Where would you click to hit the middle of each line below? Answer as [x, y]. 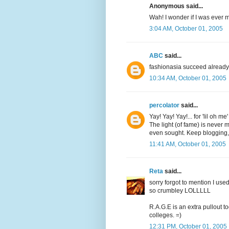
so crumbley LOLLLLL [180, 190]
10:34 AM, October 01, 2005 [188, 78]
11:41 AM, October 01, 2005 [188, 144]
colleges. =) [165, 215]
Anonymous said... [176, 6]
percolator [164, 105]
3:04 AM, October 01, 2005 [186, 28]
